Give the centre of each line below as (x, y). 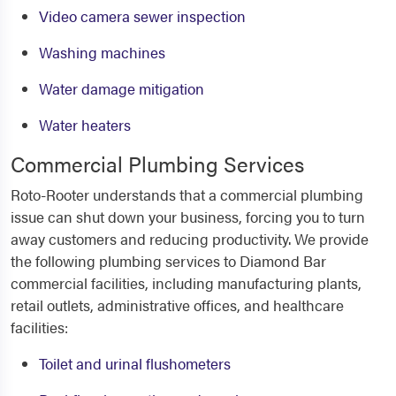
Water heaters (85, 125)
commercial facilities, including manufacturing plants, (186, 283)
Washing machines (102, 53)
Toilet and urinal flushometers (135, 364)
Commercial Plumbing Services (157, 164)
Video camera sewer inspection (142, 16)
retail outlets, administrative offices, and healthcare (177, 305)
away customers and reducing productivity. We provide (190, 239)
